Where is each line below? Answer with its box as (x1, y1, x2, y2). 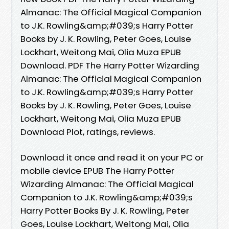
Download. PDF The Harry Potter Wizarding (20, 59, 199, 72)
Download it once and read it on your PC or (20, 151, 203, 164)
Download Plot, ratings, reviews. (20, 125, 155, 138)
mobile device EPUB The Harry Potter (20, 164, 174, 177)
